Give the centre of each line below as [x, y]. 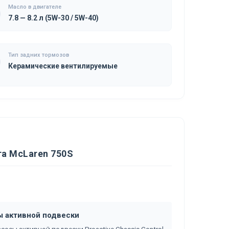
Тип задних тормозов [39, 55]
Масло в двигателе [35, 7]
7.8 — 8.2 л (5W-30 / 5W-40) [54, 18]
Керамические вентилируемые [63, 66]
